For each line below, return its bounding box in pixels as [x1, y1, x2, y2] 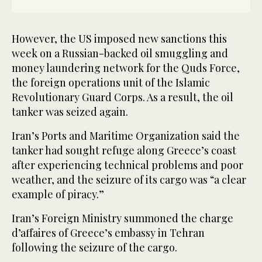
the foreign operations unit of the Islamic [12, 75, 210, 90]
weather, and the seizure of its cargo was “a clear [12, 173, 246, 187]
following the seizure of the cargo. [12, 240, 177, 255]
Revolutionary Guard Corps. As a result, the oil [12, 90, 233, 105]
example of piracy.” [12, 187, 104, 202]
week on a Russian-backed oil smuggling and [12, 46, 228, 61]
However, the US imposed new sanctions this [12, 32, 227, 46]
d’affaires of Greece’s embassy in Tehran [12, 226, 205, 240]
